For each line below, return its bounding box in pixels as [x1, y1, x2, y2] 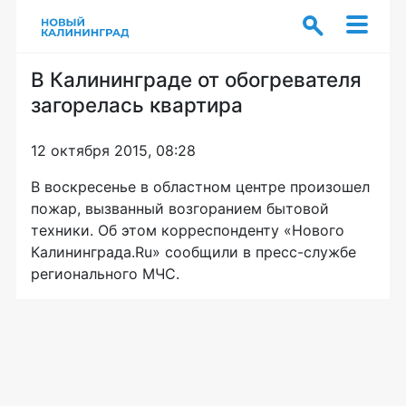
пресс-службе [256, 243, 356, 261]
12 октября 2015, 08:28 [31, 141, 196, 159]
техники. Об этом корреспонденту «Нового [31, 221, 344, 239]
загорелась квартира [31, 92, 243, 117]
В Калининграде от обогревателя [31, 67, 362, 92]
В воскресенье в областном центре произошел [31, 178, 370, 196]
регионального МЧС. [31, 265, 179, 283]
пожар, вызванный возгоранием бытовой [31, 199, 329, 217]
